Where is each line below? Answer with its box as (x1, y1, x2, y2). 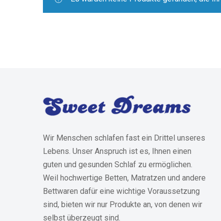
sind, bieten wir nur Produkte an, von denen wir (43, 200, 202, 209)
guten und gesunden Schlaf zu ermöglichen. (43, 160, 192, 169)
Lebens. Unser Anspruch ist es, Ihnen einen (43, 147, 191, 156)
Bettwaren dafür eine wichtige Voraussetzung (43, 186, 200, 196)
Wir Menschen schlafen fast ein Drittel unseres (43, 133, 205, 143)
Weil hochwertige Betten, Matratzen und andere (43, 173, 206, 183)
